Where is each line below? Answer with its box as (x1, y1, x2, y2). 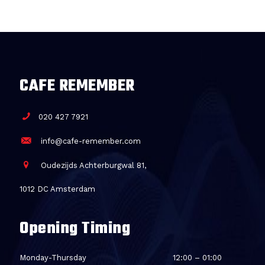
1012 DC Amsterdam (20, 185, 95, 193)
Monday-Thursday (20, 253, 86, 262)
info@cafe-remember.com (38, 137, 141, 146)
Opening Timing (20, 216, 130, 241)
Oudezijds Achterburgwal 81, (38, 161, 147, 170)
